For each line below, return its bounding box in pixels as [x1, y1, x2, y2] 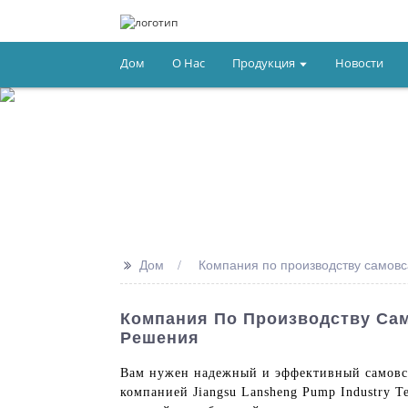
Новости [335, 55, 384, 71]
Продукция [232, 55, 295, 71]
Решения [120, 329, 199, 347]
